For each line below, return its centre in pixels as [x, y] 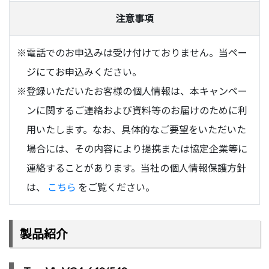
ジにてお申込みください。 [84, 72]
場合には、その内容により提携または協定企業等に [137, 149]
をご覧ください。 [116, 187]
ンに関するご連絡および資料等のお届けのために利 [137, 110]
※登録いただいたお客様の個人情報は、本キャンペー [132, 91]
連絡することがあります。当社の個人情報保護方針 [136, 168]
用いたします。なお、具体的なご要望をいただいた [136, 130]
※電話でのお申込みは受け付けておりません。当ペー [132, 53]
